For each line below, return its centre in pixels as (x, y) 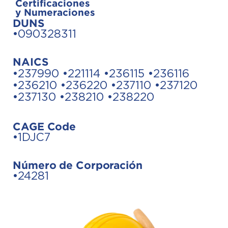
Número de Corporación (78, 165)
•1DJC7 (32, 137)
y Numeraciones (55, 12)
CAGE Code (45, 126)
